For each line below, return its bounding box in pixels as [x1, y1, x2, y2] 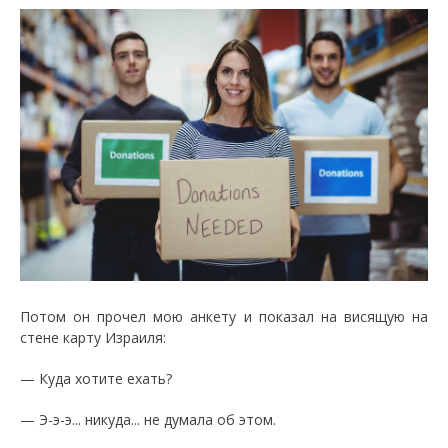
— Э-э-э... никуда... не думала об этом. [20, 410, 276, 430]
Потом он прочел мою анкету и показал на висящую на [20, 307, 428, 327]
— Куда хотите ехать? [20, 369, 172, 389]
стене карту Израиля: [20, 328, 170, 348]
